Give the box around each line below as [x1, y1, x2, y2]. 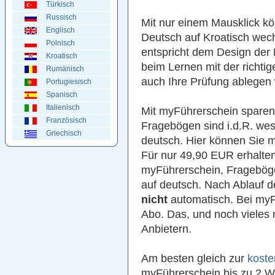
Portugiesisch [46, 77, 91, 86]
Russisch [46, 13, 77, 21]
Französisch [46, 116, 87, 125]
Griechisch [46, 129, 82, 137]
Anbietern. [141, 223, 192, 236]
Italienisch [46, 103, 80, 112]
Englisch [46, 26, 75, 34]
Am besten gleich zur [141, 252, 247, 265]
